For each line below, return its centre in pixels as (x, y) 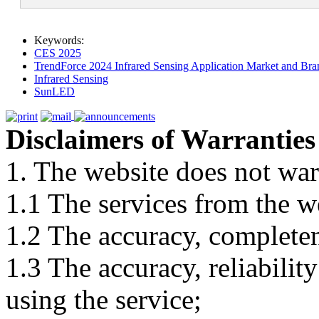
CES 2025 (58, 53)
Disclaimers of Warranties (161, 139)
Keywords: (59, 40)
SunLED (54, 91)
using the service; (104, 299)
